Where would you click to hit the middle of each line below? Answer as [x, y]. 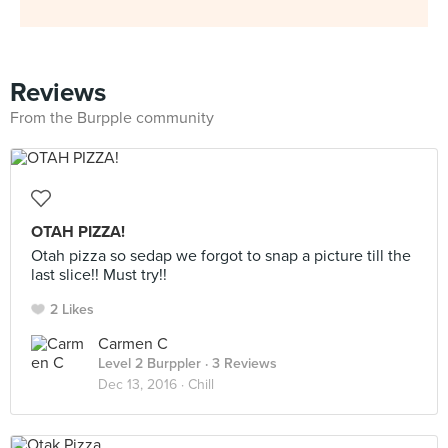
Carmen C [133, 344]
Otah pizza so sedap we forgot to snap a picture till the [221, 256]
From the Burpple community [112, 118]
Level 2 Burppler [149, 363]
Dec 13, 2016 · [143, 384]
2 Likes [72, 309]
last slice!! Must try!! [99, 275]
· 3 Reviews [239, 363]
